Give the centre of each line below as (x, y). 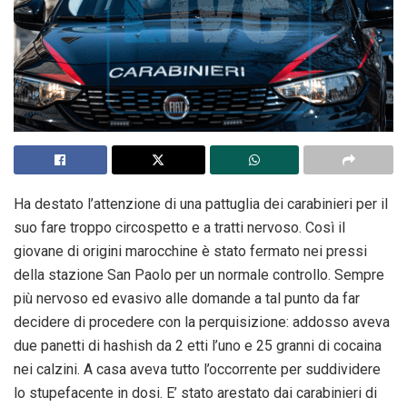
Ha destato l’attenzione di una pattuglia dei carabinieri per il (201, 203)
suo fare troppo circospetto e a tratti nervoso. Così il (179, 227)
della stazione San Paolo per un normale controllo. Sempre (199, 274)
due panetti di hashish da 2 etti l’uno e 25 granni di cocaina (198, 345)
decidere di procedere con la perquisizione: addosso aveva (202, 322)
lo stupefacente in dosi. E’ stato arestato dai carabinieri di (195, 392)
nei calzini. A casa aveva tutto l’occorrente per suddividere (197, 369)
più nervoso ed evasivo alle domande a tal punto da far (187, 298)
